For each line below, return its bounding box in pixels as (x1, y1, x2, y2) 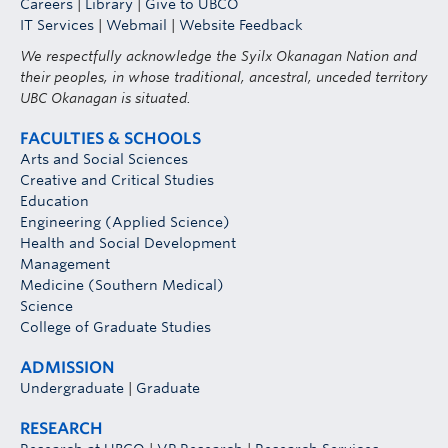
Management (20, 256, 110, 273)
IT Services (20, 17, 94, 34)
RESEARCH (20, 419, 103, 439)
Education (20, 193, 89, 210)
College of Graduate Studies (20, 319, 211, 336)
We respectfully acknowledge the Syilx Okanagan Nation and (20, 48, 417, 65)
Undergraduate (20, 380, 124, 397)
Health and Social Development (20, 235, 236, 252)
